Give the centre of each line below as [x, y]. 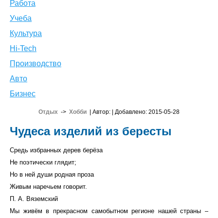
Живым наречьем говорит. [48, 187]
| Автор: [99, 112]
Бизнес [23, 94]
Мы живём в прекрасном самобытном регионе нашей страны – [109, 211]
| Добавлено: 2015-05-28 [146, 112]
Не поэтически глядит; [43, 162]
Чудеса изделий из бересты [91, 131]
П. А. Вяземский [34, 199]
